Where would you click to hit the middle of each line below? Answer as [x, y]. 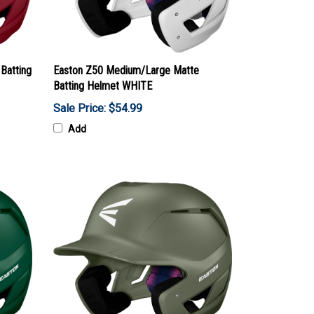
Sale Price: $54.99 [98, 108]
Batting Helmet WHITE [103, 86]
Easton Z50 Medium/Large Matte [126, 70]
